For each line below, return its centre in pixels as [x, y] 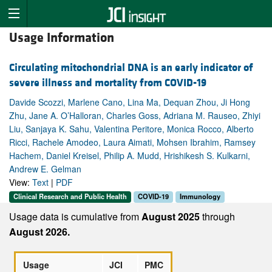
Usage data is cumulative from [75, 216]
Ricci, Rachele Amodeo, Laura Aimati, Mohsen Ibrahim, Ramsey [132, 142]
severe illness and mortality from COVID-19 [108, 83]
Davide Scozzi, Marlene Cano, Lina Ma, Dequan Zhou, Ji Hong [130, 102]
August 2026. [39, 231]
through [219, 216]
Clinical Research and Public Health [70, 196]
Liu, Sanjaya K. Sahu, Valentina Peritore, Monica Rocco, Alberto [131, 129]
